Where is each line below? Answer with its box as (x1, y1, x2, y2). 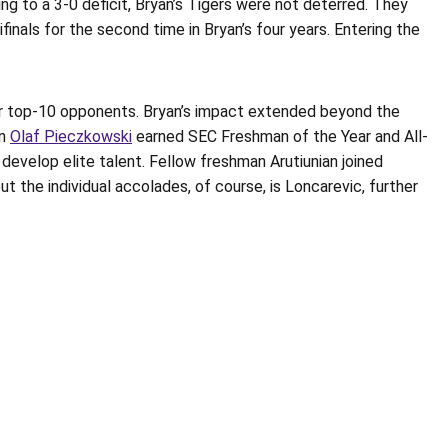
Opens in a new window (222, 418, 385, 437)
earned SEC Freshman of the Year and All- (132, 127, 428, 146)
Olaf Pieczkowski (10, 127, 132, 146)
